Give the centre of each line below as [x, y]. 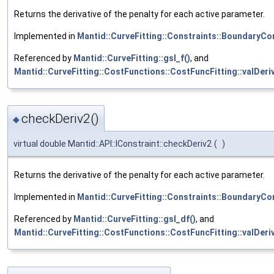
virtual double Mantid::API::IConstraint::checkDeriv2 [113, 144]
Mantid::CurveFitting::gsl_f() [132, 58]
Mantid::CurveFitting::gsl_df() [135, 219]
